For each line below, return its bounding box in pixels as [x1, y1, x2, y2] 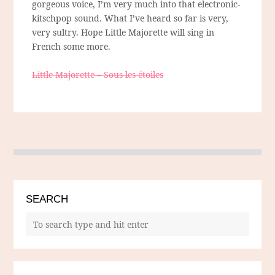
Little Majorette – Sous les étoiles [32, 69, 164, 81]
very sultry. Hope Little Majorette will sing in [32, 26, 215, 39]
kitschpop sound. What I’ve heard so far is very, [32, 12, 229, 25]
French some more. [32, 41, 111, 53]
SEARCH [26, 193, 69, 206]
